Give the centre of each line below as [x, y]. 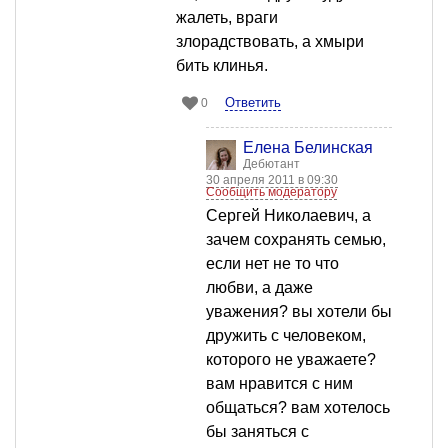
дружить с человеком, [286, 336]
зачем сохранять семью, [296, 240]
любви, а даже [259, 288]
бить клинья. [222, 66]
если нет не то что [272, 264]
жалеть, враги [227, 18]
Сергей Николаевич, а [288, 216]
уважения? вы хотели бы [299, 312]
